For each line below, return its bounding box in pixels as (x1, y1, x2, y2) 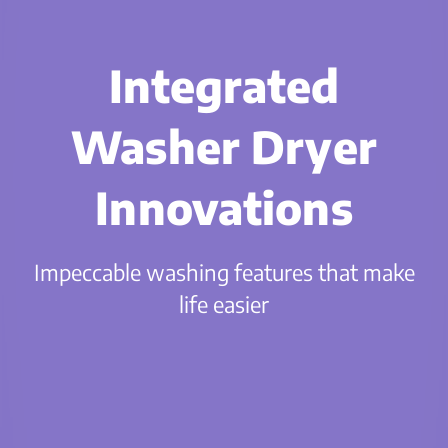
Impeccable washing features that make (33, 258, 415, 286)
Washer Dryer (71, 119, 377, 174)
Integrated (108, 58, 340, 113)
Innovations (95, 180, 353, 235)
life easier (179, 290, 269, 318)
